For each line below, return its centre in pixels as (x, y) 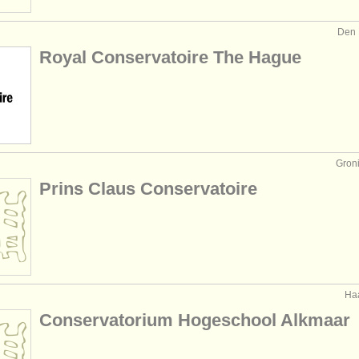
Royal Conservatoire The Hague (170, 58)
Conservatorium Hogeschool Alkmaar (195, 321)
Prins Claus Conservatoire (148, 189)
